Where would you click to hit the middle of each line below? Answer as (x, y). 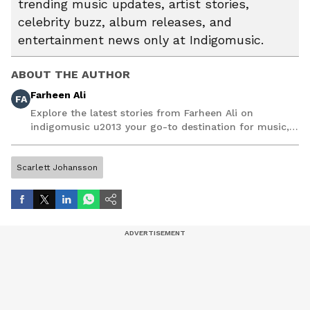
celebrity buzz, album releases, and (125, 21)
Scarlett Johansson (57, 167)
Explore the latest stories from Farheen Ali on (142, 112)
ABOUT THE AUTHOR (71, 74)
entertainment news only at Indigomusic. (141, 39)
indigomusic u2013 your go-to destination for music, (160, 126)
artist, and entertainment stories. (111, 140)
